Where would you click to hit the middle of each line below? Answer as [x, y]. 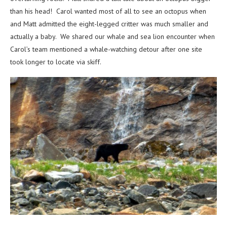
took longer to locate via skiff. [56, 62]
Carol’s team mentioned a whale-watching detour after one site [106, 49]
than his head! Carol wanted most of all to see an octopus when [108, 11]
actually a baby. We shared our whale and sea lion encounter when [112, 37]
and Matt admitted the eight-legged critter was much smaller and [109, 24]
